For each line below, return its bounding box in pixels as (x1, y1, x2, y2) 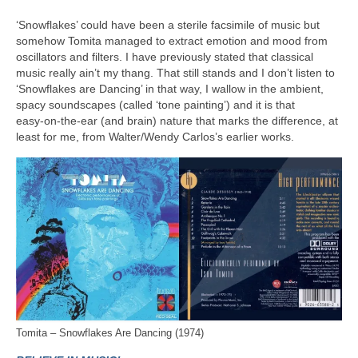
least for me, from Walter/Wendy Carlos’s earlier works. (16, 129, 294, 143)
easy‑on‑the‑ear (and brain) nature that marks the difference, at (16, 113, 338, 127)
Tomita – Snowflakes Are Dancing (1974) (16, 328, 204, 340)
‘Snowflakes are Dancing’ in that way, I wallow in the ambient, (16, 82, 324, 95)
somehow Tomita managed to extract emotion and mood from (16, 34, 328, 47)
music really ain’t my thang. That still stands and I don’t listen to (16, 66, 335, 79)
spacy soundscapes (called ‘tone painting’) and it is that (16, 97, 295, 111)
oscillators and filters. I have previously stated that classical (16, 50, 313, 63)
